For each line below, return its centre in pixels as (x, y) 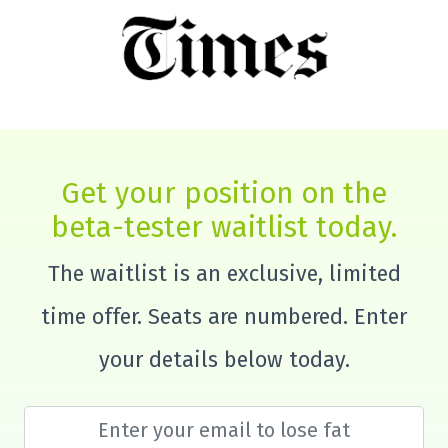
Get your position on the (224, 194)
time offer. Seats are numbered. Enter (224, 317)
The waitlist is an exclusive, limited (224, 274)
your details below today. (224, 360)
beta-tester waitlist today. (224, 228)
